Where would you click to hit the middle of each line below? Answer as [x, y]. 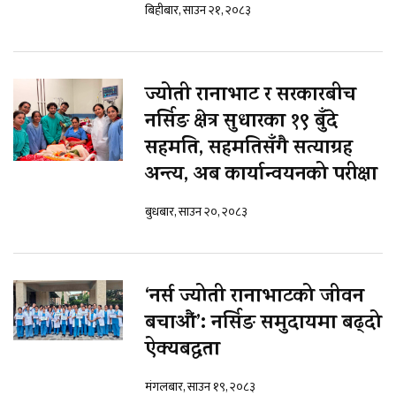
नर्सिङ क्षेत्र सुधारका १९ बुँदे [241, 123]
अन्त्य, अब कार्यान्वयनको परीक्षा [261, 176]
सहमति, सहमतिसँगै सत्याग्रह [249, 150]
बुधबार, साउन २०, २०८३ [196, 212]
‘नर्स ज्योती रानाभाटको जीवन [255, 298]
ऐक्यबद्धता [183, 351]
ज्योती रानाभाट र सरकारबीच [251, 97]
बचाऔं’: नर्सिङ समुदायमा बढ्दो [263, 325]
